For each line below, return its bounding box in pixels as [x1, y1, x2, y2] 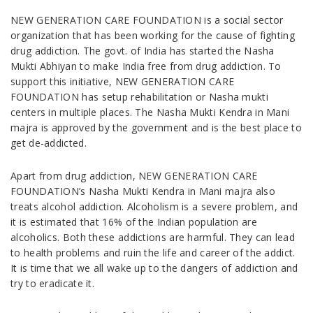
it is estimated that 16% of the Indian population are [10, 215, 257, 228]
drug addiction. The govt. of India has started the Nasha [10, 44, 275, 57]
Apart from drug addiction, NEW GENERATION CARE [10, 169, 258, 182]
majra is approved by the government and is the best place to [10, 121, 302, 134]
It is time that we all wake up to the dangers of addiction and [10, 261, 298, 275]
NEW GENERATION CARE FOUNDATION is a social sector [10, 13, 284, 27]
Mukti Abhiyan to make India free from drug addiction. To [10, 59, 282, 73]
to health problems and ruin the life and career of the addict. [10, 246, 296, 259]
